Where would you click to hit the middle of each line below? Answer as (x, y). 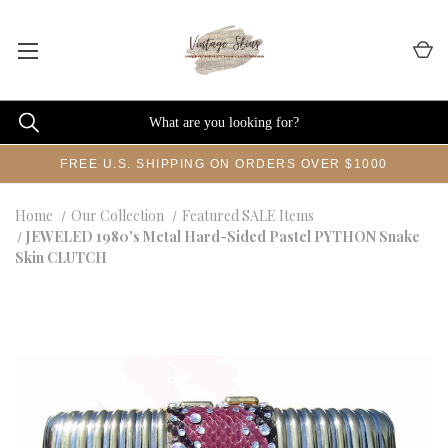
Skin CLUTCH (61, 257)
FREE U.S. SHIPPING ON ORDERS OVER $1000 (224, 164)
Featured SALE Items (247, 215)
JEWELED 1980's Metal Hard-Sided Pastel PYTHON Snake (223, 236)
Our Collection (117, 215)
